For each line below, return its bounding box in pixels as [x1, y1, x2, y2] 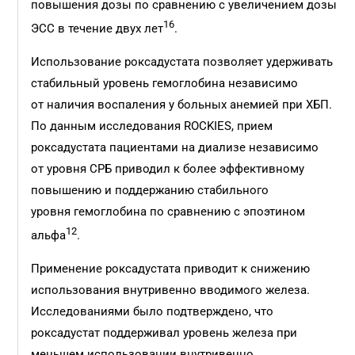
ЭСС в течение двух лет [31, 21, 164, 36]
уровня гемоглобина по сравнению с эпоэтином [31, 204, 306, 219]
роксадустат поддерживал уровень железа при [31, 326, 298, 340]
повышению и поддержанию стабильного [31, 183, 269, 197]
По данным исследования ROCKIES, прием [31, 119, 273, 133]
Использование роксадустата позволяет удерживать [31, 55, 334, 69]
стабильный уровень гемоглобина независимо [31, 76, 299, 90]
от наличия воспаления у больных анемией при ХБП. [31, 97, 333, 112]
